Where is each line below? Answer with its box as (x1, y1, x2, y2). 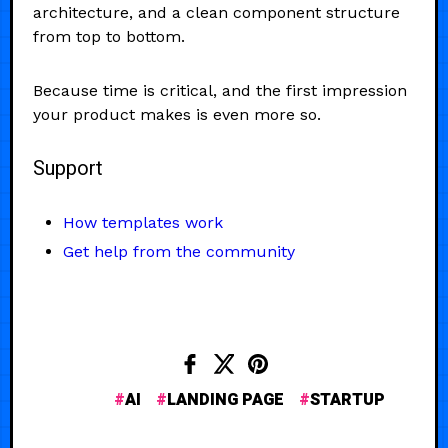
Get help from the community (63, 241, 295, 261)
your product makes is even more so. (33, 104, 321, 124)
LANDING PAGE (166, 387, 284, 412)
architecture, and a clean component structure (33, 2, 400, 22)
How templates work (63, 212, 223, 232)
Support (33, 153, 103, 183)
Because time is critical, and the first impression (33, 80, 407, 100)
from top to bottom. (33, 26, 185, 46)
